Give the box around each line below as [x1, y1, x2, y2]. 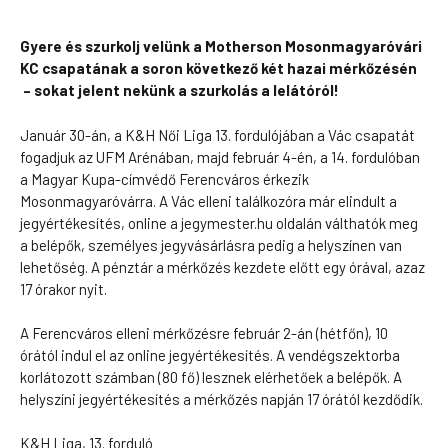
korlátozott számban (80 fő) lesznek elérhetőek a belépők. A [20, 368, 402, 386]
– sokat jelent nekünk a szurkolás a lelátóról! [20, 81, 339, 99]
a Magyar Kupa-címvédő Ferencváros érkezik [20, 169, 309, 188]
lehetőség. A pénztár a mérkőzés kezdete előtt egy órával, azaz [20, 257, 425, 276]
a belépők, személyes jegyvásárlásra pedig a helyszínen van [20, 235, 402, 254]
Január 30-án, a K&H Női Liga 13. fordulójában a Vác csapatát [20, 125, 415, 144]
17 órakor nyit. [20, 279, 107, 298]
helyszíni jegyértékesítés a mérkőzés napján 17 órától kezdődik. [20, 390, 423, 408]
